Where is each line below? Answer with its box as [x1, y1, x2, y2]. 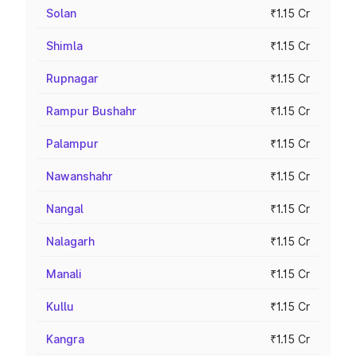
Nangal [46, 202, 83, 215]
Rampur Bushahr [46, 104, 137, 118]
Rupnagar [46, 72, 99, 85]
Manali [46, 267, 82, 281]
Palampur [46, 137, 99, 150]
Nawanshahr [46, 169, 113, 183]
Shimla [46, 39, 83, 52]
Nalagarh [46, 234, 95, 248]
